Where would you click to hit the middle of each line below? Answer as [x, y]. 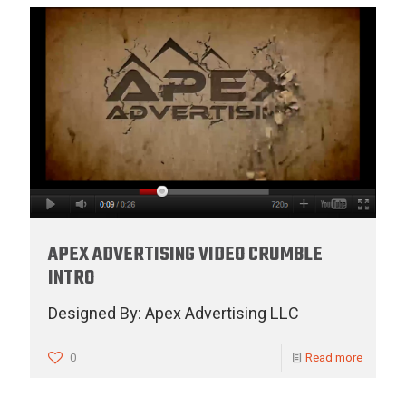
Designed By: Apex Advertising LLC [174, 314]
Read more [334, 357]
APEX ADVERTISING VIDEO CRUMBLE [185, 254]
